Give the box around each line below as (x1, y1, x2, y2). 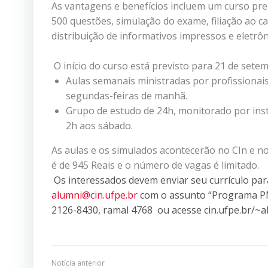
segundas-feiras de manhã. (66, 89, 187, 102)
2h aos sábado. (66, 118, 133, 132)
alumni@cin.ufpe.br (51, 188, 138, 202)
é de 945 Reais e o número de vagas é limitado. (51, 158, 259, 172)
